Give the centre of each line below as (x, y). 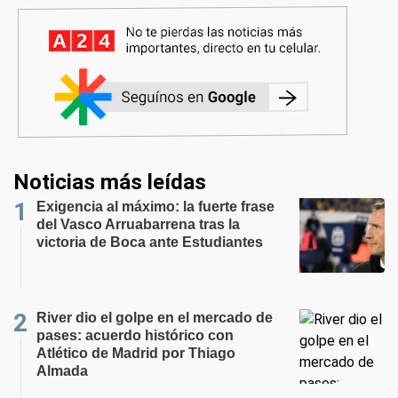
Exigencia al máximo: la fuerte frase (155, 206)
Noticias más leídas (110, 182)
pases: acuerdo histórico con (135, 335)
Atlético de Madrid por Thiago (136, 353)
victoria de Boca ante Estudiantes (150, 242)
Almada (62, 370)
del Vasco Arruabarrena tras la (138, 224)
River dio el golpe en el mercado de (155, 317)
